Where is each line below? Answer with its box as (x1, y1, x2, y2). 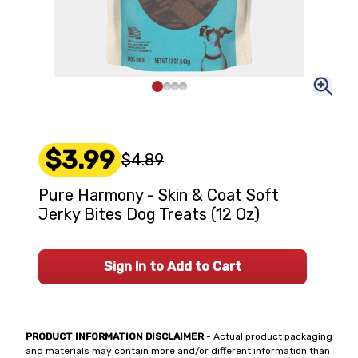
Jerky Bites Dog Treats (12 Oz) (38, 205, 260, 224)
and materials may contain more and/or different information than (26, 345, 330, 356)
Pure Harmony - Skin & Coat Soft (38, 185, 279, 205)
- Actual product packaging (204, 331, 332, 342)
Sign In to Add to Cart (104, 259, 241, 274)
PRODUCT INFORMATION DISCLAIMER (26, 331, 204, 342)
